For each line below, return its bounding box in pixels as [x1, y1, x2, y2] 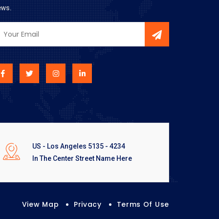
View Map [22, 199, 59, 210]
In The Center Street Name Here [32, 154, 132, 163]
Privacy [73, 199, 102, 210]
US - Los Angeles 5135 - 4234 [32, 142, 125, 151]
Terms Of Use [116, 199, 169, 210]
